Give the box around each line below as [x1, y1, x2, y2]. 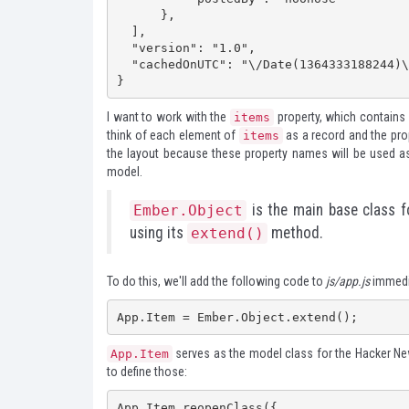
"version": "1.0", [116, 40, 131, 55]
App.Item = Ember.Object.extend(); [116, 309, 358, 324]
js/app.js [326, 274, 370, 288]
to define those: [107, 364, 187, 379]
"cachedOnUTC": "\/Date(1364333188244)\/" [116, 57, 131, 71]
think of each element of [107, 128, 239, 142]
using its [130, 224, 187, 242]
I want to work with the [107, 110, 231, 124]
